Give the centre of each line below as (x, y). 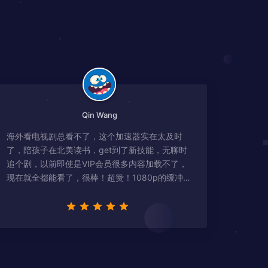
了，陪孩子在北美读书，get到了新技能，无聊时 (97, 150)
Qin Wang (99, 115)
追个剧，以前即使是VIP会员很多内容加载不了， (97, 163)
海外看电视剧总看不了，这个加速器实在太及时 (94, 136)
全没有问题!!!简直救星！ (52, 191)
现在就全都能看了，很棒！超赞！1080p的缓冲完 (99, 177)
